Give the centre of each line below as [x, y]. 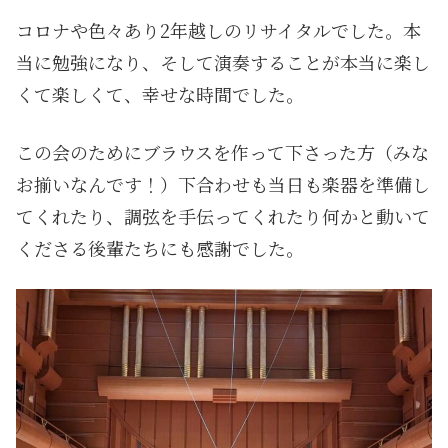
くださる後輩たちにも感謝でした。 [160, 247]
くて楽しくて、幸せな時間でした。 [160, 94]
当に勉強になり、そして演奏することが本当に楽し [223, 62]
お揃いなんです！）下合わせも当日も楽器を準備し [223, 183]
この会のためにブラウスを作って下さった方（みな [222, 151]
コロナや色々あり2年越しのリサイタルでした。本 [218, 30]
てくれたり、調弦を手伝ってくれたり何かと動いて [223, 215]
